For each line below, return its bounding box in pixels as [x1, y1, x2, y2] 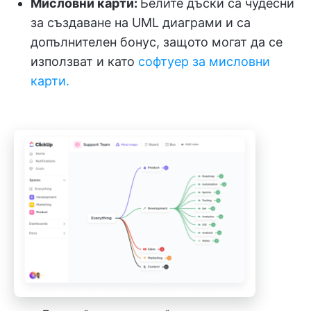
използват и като [31, 53, 138, 69]
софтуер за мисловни [138, 53, 270, 69]
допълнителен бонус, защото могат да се [31, 34, 283, 49]
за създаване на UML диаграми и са [31, 15, 251, 30]
